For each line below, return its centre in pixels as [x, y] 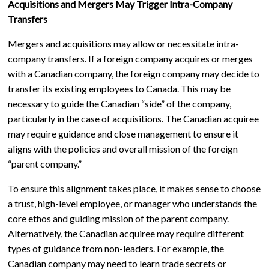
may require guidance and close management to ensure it [123, 133]
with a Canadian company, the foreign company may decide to [133, 73]
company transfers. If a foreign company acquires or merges [130, 58]
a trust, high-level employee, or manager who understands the [132, 203]
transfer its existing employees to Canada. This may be [119, 88]
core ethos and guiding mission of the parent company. [118, 218]
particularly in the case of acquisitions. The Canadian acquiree [133, 118]
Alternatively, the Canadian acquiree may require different [125, 233]
